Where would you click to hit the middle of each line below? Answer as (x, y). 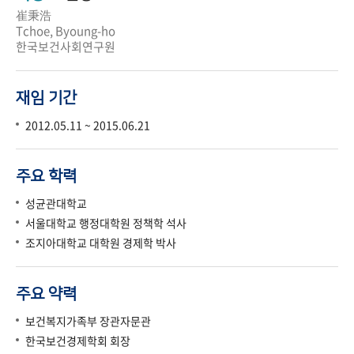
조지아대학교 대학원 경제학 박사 (101, 243)
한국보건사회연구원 (66, 47)
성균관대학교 (56, 203)
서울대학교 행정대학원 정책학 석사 (106, 223)
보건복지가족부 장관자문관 (88, 321)
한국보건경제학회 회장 (78, 341)
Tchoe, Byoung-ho (66, 31)
